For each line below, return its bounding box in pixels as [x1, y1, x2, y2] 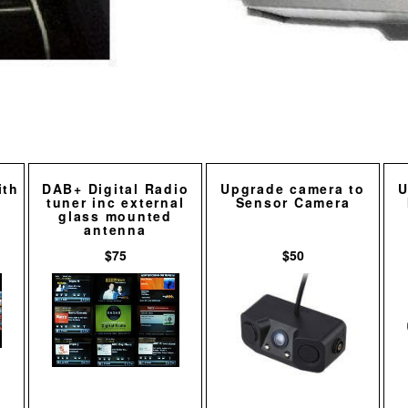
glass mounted [58, 207, 172, 226]
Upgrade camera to [220, 179, 365, 199]
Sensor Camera [235, 193, 351, 212]
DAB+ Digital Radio [41, 179, 189, 199]
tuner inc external [46, 193, 185, 212]
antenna [84, 220, 147, 240]
